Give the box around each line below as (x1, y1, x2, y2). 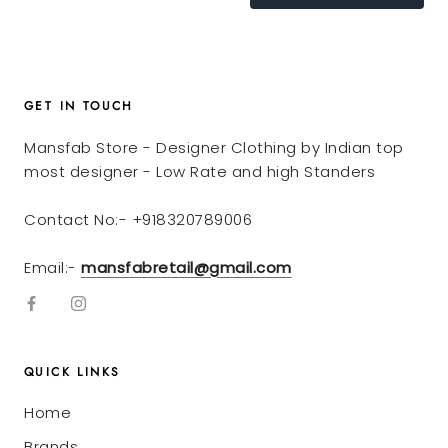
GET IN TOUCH (24, 96, 134, 115)
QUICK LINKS (24, 362, 121, 381)
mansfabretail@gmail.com (81, 256, 292, 278)
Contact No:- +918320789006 (24, 208, 252, 230)
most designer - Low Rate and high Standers (24, 160, 375, 182)
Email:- (24, 256, 81, 278)
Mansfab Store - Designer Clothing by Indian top (24, 136, 404, 158)
